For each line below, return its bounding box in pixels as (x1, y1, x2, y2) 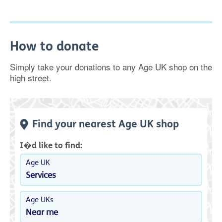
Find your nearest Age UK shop (32, 118, 179, 131)
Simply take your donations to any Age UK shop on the (10, 60, 212, 73)
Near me (26, 208, 58, 218)
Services (26, 171, 56, 180)
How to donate (10, 39, 99, 55)
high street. (10, 71, 52, 84)
